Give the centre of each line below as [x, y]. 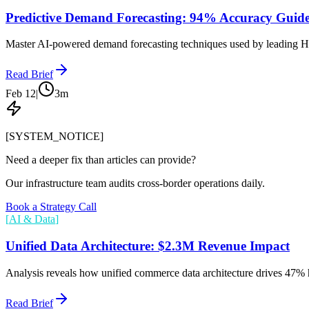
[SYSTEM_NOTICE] [54, 137]
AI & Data [32, 219]
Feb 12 [21, 94]
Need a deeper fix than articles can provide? [101, 160]
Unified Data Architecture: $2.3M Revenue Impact [148, 246]
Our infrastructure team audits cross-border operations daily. [135, 183]
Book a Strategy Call [51, 207]
